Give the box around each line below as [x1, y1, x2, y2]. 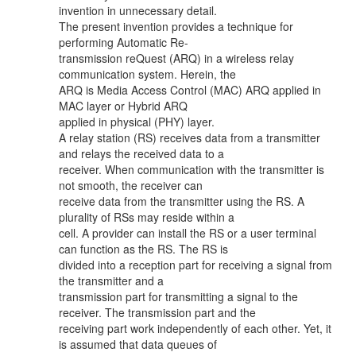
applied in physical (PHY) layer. [59, 114, 215, 130]
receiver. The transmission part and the [59, 304, 256, 320]
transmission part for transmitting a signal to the [59, 288, 298, 304]
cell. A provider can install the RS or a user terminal [59, 225, 316, 241]
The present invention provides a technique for [59, 18, 293, 34]
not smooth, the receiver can [59, 177, 203, 193]
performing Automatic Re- [59, 34, 188, 50]
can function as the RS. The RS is [59, 241, 228, 257]
